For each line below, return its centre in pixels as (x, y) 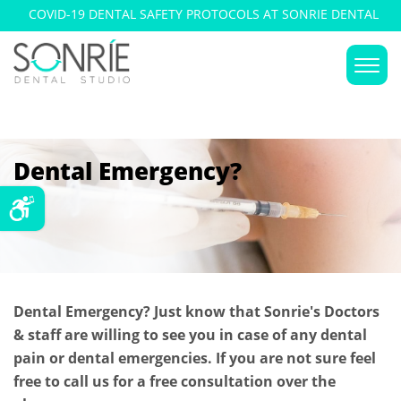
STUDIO (204, 35)
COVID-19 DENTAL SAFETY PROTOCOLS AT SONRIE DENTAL (204, 14)
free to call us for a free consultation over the (175, 381)
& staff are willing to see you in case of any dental (190, 335)
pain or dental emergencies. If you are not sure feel (195, 358)
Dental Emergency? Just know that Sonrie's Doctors (196, 311)
